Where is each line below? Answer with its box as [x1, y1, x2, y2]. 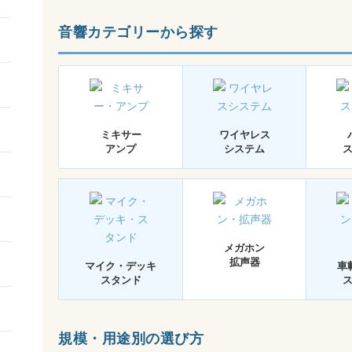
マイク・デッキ [85, 259, 156, 273]
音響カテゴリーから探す [58, 24, 218, 41]
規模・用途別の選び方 [58, 330, 203, 347]
